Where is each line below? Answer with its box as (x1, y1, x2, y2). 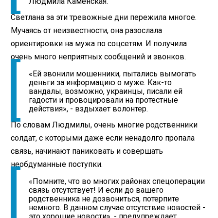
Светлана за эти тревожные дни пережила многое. (11, 12, 197, 22)
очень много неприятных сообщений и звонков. (11, 52, 186, 61)
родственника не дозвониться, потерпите (29, 194, 180, 204)
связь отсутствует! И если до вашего (29, 185, 164, 195)
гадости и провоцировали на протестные (29, 95, 179, 105)
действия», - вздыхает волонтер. (29, 104, 148, 114)
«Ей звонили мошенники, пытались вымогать (29, 69, 197, 79)
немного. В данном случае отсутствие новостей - (29, 203, 206, 213)
